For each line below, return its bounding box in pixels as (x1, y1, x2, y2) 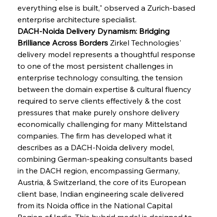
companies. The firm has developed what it (17, 130, 174, 140)
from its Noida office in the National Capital (17, 200, 174, 210)
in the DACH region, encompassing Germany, (17, 165, 182, 175)
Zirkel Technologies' (108, 37, 183, 47)
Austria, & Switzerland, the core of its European (17, 177, 188, 187)
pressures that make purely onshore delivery (17, 107, 182, 117)
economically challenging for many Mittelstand (17, 119, 189, 129)
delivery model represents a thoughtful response (17, 49, 197, 59)
